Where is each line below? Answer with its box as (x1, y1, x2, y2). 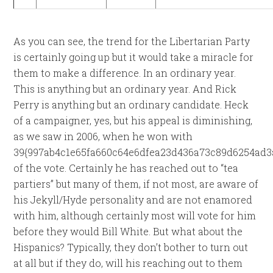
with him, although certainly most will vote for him (13, 209, 257, 222)
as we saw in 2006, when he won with (13, 130, 193, 143)
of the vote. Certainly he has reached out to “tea (13, 161, 239, 174)
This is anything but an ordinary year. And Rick (13, 82, 237, 95)
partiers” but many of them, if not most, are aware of (13, 177, 259, 190)
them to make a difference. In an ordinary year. (13, 66, 236, 79)
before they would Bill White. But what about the (13, 225, 243, 238)
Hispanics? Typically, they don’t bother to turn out (13, 241, 249, 253)
